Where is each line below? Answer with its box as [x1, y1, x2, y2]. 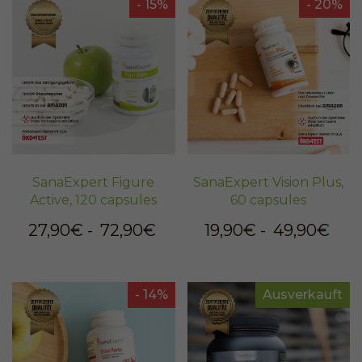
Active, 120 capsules [30, 192, 158, 208]
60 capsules [230, 192, 307, 208]
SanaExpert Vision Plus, [193, 175, 344, 191]
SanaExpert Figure [32, 175, 155, 191]
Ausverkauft [263, 287, 343, 303]
